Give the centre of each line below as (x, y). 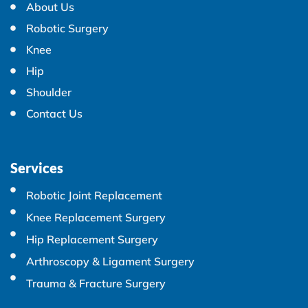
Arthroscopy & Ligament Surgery (110, 261)
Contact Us (54, 113)
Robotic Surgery (67, 28)
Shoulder (49, 92)
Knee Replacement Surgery (96, 217)
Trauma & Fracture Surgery (96, 283)
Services (37, 167)
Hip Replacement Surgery (92, 239)
